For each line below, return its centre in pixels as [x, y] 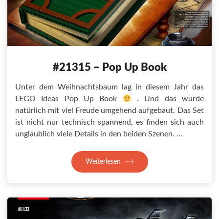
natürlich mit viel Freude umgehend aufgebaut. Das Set [109, 110]
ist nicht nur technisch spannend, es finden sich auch [109, 122]
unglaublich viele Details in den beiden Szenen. [95, 134]
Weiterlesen [104, 162]
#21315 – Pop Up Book [109, 67]
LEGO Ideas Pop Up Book [69, 99]
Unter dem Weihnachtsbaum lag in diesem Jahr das [109, 87]
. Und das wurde [168, 99]
